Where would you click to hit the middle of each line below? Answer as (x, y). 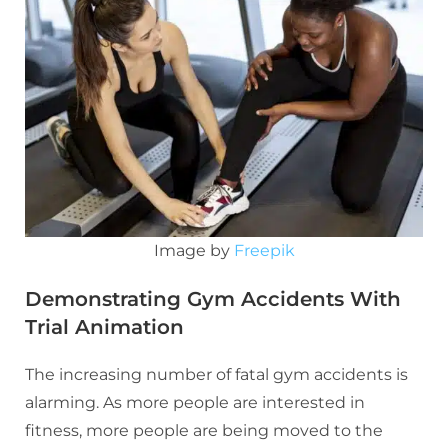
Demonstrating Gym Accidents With (213, 299)
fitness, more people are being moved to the (204, 431)
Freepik (264, 251)
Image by (193, 251)
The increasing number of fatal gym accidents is (216, 375)
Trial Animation (104, 327)
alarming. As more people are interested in (195, 403)
